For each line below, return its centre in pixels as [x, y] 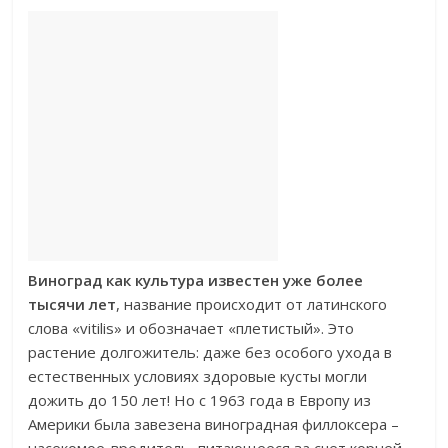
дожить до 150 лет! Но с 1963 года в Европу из [200, 400]
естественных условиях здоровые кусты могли [198, 376]
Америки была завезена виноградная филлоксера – [214, 424]
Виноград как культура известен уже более [196, 280]
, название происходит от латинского [252, 304]
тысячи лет [72, 304]
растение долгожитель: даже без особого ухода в [210, 352]
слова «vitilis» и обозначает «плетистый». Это [191, 328]
